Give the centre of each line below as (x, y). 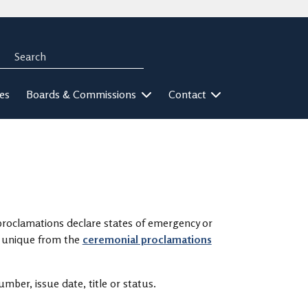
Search (21, 49)
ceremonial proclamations (147, 239)
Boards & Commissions (82, 94)
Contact (188, 94)
